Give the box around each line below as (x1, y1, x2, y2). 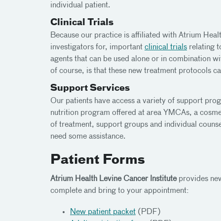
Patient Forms (50, 154, 145, 167)
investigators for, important (50, 43, 145, 51)
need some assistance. (50, 133, 126, 141)
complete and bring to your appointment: (50, 187, 189, 195)
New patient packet (70, 208, 136, 216)
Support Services (50, 84, 130, 93)
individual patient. (50, 1, 110, 9)
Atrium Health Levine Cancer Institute (50, 175, 177, 183)
